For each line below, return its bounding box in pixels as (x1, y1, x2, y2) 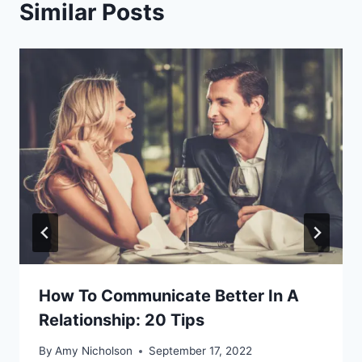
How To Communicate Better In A (39, 285, 299, 305)
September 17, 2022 (149, 344, 253, 358)
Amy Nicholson (55, 344, 133, 358)
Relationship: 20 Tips (39, 309, 204, 330)
